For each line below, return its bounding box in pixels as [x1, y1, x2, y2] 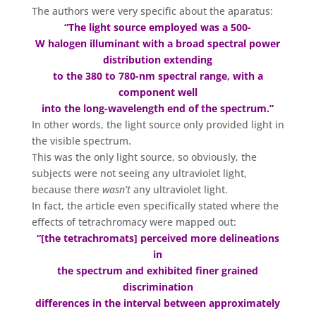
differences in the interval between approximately [35, 296, 281, 310]
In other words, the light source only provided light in [31, 117, 284, 131]
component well [118, 85, 197, 99]
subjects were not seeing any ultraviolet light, [31, 166, 247, 180]
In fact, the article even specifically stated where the [31, 198, 279, 212]
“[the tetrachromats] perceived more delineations [36, 231, 279, 245]
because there [31, 182, 102, 196]
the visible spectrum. [31, 133, 131, 147]
